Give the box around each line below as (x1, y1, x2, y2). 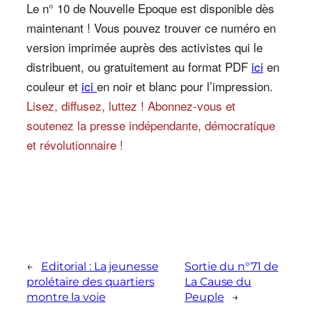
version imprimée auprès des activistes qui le (26, 38, 263, 56)
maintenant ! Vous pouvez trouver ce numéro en (26, 19, 276, 37)
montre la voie (26, 290, 106, 304)
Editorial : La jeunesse (40, 260, 159, 274)
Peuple (185, 290, 224, 304)
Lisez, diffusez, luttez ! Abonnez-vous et (26, 97, 235, 115)
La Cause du (185, 275, 252, 289)
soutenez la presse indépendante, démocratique (26, 116, 275, 134)
